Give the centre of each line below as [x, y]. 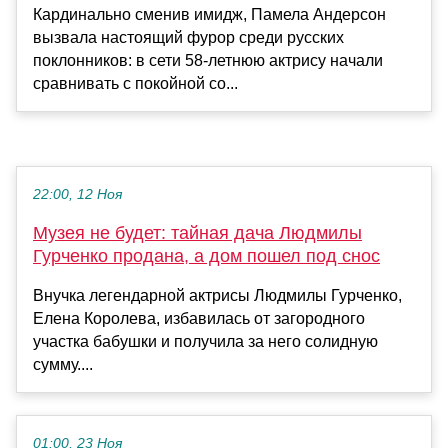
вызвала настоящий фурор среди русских [188, 37]
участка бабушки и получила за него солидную [205, 341]
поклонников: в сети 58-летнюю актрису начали [208, 60]
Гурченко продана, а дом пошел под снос [206, 255]
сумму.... [63, 364]
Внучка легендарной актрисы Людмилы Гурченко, [217, 295]
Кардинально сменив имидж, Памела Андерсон [209, 14]
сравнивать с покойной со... [135, 83]
